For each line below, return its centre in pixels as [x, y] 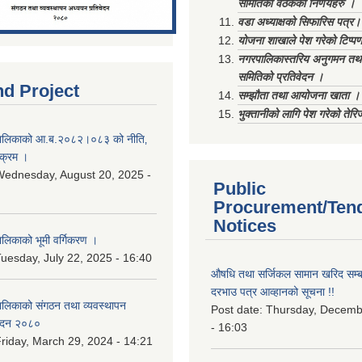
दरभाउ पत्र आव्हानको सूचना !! [273, 292]
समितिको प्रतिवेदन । [280, 77]
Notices [245, 226]
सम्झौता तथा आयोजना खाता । [299, 95]
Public [240, 189]
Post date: [238, 309]
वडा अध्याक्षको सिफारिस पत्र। [299, 22]
